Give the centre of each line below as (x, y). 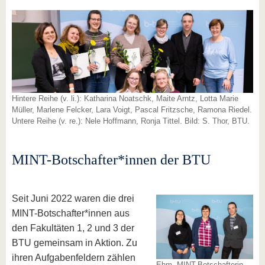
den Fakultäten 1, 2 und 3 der (73, 228)
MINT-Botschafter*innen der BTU (111, 160)
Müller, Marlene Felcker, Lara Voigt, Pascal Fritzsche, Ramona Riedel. (132, 110)
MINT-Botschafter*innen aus (71, 213)
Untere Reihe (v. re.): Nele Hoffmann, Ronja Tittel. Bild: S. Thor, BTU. (131, 121)
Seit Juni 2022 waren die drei (73, 198)
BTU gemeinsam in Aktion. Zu (75, 243)
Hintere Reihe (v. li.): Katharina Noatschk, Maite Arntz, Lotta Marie (125, 98)
